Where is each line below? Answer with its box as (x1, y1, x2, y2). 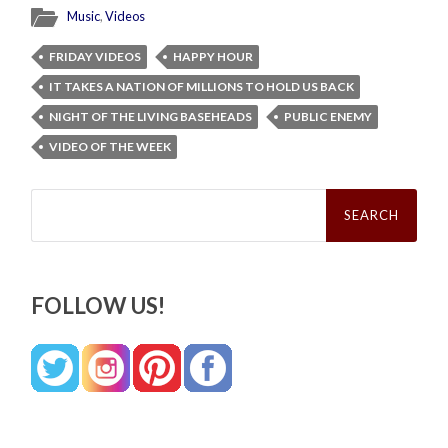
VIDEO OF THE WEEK (49, 139, 172, 155)
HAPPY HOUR (173, 49, 254, 65)
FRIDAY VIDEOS (49, 49, 142, 65)
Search (31, 187, 77, 206)
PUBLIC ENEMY (284, 109, 373, 125)
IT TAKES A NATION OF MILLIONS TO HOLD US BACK (49, 79, 355, 95)
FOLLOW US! (31, 292, 166, 320)
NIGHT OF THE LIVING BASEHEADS (49, 109, 253, 125)
